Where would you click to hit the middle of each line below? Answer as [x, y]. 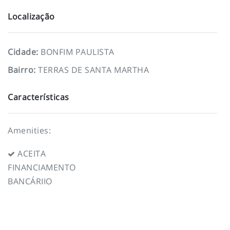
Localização [31, 16]
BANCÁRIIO [30, 181]
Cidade [22, 52]
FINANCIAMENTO [42, 167]
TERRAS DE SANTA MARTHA [94, 70]
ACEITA [30, 153]
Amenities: [29, 130]
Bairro [21, 70]
